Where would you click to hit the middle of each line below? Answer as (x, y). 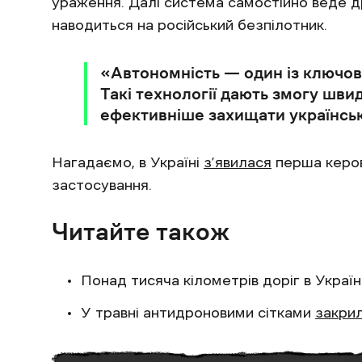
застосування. (102, 185)
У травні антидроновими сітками (198, 312)
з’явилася (238, 162)
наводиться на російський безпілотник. (192, 25)
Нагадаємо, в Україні (128, 162)
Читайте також (141, 231)
